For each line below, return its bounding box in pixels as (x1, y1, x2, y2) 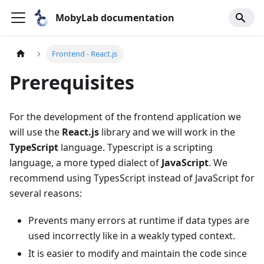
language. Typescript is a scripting (58, 141, 213, 154)
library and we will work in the (99, 126, 235, 139)
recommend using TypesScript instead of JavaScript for (9, 171, 255, 185)
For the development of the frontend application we (9, 110, 241, 124)
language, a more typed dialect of (9, 156, 161, 170)
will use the (9, 126, 62, 139)
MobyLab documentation (55, 11, 174, 24)
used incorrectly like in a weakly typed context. (28, 229, 235, 243)
